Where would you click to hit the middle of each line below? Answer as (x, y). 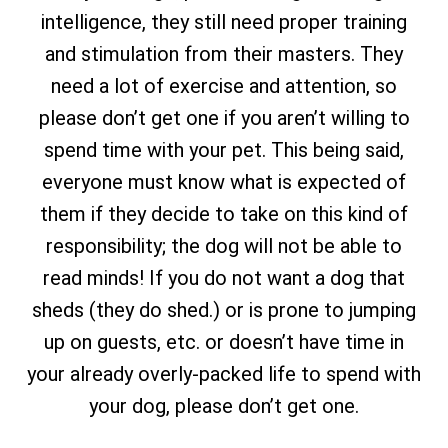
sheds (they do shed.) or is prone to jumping (224, 310)
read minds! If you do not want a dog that (224, 278)
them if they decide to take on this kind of (224, 214)
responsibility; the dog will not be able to (224, 246)
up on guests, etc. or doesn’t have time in (224, 342)
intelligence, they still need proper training (224, 22)
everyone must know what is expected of (224, 182)
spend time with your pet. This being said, (224, 150)
